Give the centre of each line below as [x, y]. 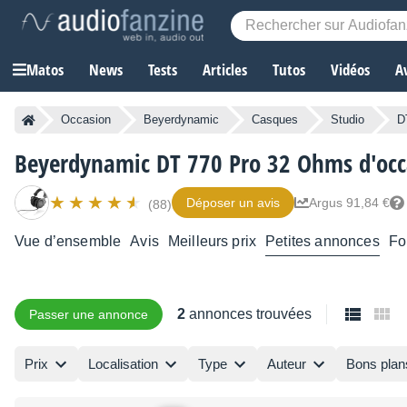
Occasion [86, 120]
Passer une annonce [89, 315]
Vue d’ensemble [68, 242]
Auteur [287, 363]
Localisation [123, 363]
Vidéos [350, 70]
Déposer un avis [233, 203]
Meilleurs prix [212, 242]
